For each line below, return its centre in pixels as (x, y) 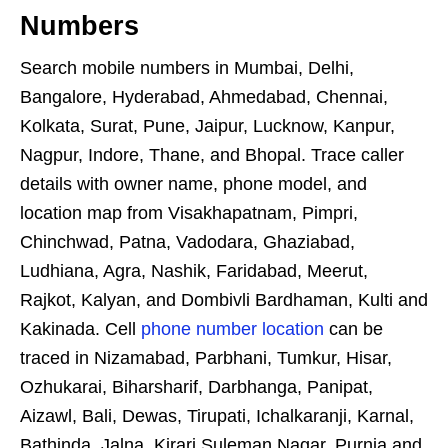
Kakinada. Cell (80, 329)
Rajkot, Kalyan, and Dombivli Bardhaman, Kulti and (224, 300)
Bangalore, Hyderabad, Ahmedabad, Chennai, (204, 97)
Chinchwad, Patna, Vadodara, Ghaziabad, (187, 242)
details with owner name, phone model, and (193, 184)
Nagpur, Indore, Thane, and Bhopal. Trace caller (212, 155)
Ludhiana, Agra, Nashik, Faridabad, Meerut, (194, 271)
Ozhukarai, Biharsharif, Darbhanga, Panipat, (196, 387)
